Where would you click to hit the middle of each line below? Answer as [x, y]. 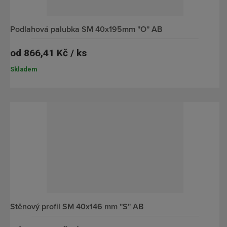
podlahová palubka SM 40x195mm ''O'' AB [89, 29]
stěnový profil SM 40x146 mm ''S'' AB [79, 206]
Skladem [24, 69]
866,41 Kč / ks [55, 53]
